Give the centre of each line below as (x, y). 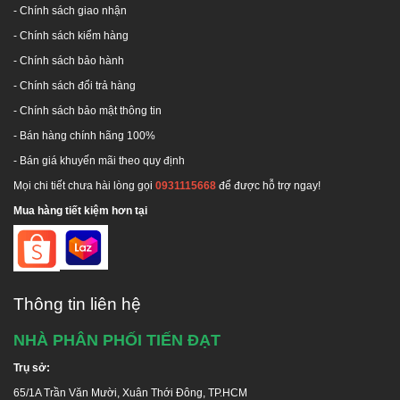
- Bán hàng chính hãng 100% (84, 135)
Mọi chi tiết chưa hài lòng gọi (84, 185)
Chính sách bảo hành (72, 60)
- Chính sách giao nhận (70, 10)
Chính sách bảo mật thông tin (91, 110)
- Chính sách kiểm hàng (71, 35)
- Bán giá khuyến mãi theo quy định (99, 160)
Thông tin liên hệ (77, 303)
